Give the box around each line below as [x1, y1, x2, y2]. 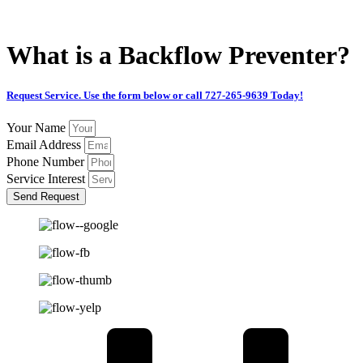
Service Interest [6, 171, 88, 186]
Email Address [6, 137, 84, 152]
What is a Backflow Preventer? [6, 41, 350, 70]
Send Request [13, 190, 79, 203]
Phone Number [6, 154, 88, 169]
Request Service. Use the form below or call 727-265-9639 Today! [6, 88, 303, 101]
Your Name [6, 120, 69, 135]
